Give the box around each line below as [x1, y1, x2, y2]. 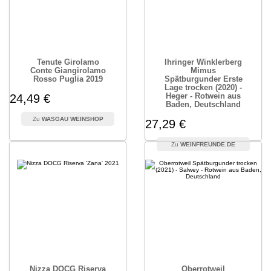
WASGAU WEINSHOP [41, 116, 103, 122]
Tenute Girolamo [36, 57, 99, 67]
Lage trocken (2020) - [165, 83, 242, 92]
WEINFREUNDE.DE [180, 141, 235, 148]
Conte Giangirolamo [30, 66, 106, 75]
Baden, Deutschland [166, 100, 241, 109]
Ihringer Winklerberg [165, 57, 242, 67]
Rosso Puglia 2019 [33, 74, 103, 83]
